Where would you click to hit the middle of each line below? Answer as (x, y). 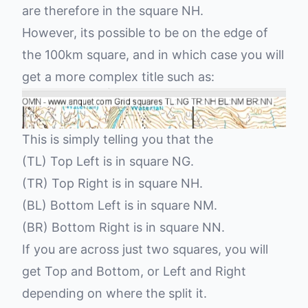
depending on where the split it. (114, 294)
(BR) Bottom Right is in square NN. (123, 228)
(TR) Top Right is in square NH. (112, 184)
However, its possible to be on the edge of (145, 33)
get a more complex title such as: (118, 77)
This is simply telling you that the (118, 140)
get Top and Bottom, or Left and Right (134, 272)
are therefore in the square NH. (113, 11)
